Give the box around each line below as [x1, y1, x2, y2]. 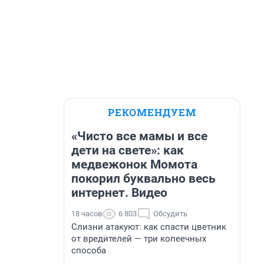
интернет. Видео [71, 186, 167, 200]
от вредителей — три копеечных [71, 233, 206, 244]
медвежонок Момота [71, 157, 197, 171]
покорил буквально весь [71, 171, 216, 186]
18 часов [71, 209, 102, 218]
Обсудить [153, 209, 187, 218]
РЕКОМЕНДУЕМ [108, 105, 196, 119]
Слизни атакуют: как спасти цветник [71, 222, 226, 232]
